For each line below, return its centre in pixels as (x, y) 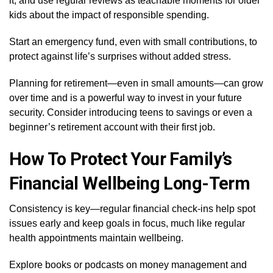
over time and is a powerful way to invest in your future (126, 98)
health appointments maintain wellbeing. (96, 238)
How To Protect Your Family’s (121, 159)
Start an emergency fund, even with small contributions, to (133, 42)
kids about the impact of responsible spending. (109, 15)
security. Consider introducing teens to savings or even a (131, 112)
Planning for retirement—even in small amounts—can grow (136, 83)
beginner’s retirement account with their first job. (112, 127)
